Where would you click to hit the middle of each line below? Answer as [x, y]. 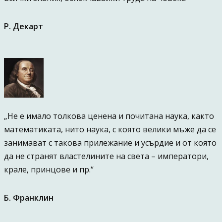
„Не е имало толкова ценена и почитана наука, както [109, 116]
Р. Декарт [23, 26]
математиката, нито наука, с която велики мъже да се [110, 129]
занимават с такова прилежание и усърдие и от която [110, 143]
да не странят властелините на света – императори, [106, 156]
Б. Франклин [28, 198]
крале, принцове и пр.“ [49, 169]
